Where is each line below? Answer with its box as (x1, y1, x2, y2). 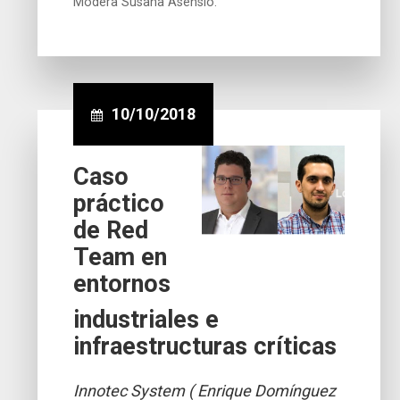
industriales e (73, 304, 220, 334)
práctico (73, 188, 165, 218)
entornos (73, 269, 171, 298)
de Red (73, 215, 149, 245)
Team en (73, 242, 168, 271)
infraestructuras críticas (73, 331, 337, 361)
